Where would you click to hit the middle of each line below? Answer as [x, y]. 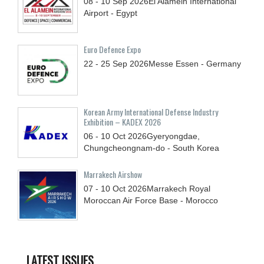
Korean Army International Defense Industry [151, 111]
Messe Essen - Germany [195, 63]
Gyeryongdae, [173, 136]
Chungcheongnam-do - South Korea [151, 148]
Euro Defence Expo [112, 49]
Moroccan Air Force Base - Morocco [151, 200]
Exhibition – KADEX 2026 [122, 121]
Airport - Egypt [110, 13]
